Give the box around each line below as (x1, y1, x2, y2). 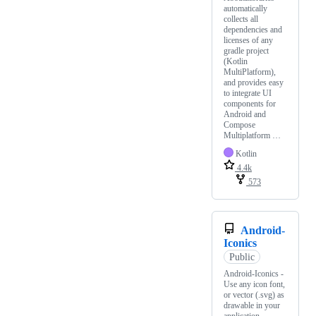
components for (224, 99, 276, 109)
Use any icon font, (224, 279, 285, 290)
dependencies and (224, 25, 282, 35)
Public (229, 251, 255, 262)
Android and (224, 109, 266, 120)
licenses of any (224, 35, 273, 46)
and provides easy (224, 78, 284, 88)
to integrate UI (224, 88, 272, 99)
